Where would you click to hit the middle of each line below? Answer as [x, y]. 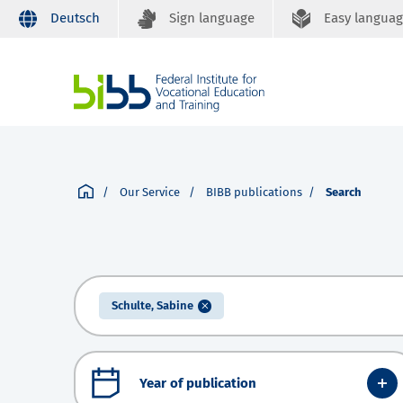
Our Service [151, 193]
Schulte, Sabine [152, 306]
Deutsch [75, 18]
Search [344, 193]
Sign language [212, 18]
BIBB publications [254, 193]
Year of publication [198, 383]
